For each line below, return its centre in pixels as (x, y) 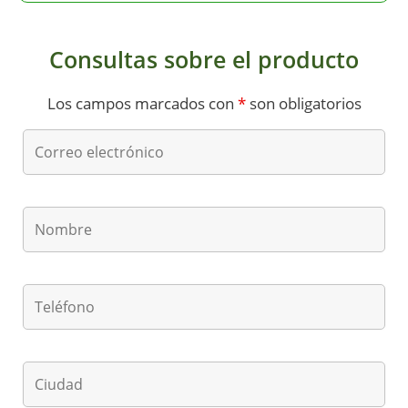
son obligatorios (303, 103)
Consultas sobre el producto (204, 59)
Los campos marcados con (142, 103)
